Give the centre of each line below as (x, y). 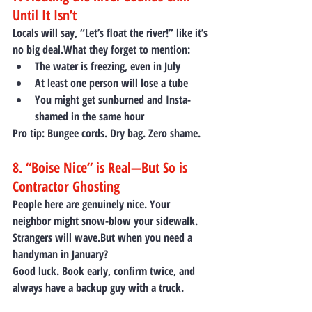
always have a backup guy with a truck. (98, 287)
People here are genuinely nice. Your (93, 204)
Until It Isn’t (45, 15)
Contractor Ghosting (66, 186)
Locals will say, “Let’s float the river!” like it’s (111, 32)
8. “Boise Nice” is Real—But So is (102, 167)
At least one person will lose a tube (111, 83)
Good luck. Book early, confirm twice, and (105, 271)
